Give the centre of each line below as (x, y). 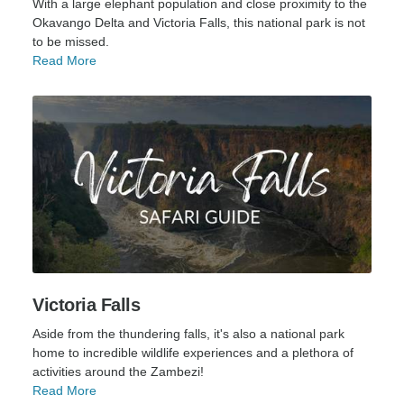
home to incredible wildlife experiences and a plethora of (193, 352)
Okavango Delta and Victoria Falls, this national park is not (199, 22)
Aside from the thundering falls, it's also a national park (188, 333)
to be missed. (71, 41)
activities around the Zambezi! (118, 371)
